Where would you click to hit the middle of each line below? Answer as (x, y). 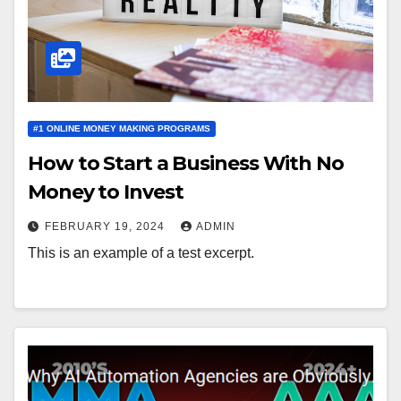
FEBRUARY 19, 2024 (107, 226)
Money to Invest (106, 192)
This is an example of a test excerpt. (141, 252)
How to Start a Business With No (186, 163)
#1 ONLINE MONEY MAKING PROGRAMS (122, 128)
